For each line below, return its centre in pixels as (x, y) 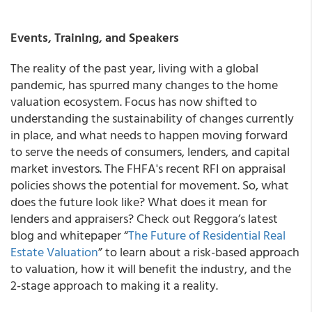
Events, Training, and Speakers (95, 37)
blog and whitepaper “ (69, 235)
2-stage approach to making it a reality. (114, 285)
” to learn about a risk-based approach (199, 252)
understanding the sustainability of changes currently (152, 118)
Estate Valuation (54, 252)
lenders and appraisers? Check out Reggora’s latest (144, 218)
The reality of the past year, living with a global (134, 68)
